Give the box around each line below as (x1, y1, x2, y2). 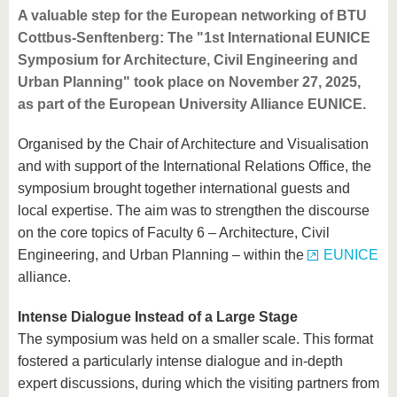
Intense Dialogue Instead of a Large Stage (18, 309, 298, 325)
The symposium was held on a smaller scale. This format (18, 331, 373, 347)
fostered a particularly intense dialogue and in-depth (18, 354, 343, 370)
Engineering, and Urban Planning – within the (18, 247, 307, 263)
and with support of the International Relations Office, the (18, 159, 371, 175)
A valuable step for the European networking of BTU (18, 8, 367, 24)
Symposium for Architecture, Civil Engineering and (18, 52, 358, 68)
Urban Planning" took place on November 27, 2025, (18, 74, 361, 90)
